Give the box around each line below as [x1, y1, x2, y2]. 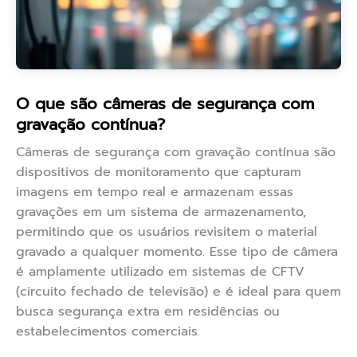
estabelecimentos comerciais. [16, 322, 200, 342]
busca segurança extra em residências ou [16, 302, 280, 322]
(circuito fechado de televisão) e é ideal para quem [16, 282, 341, 302]
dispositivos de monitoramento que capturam [16, 163, 301, 182]
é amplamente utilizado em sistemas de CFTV [16, 262, 304, 282]
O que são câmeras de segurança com [16, 92, 314, 116]
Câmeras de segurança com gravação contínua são [16, 143, 335, 163]
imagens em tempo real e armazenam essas [16, 182, 293, 202]
